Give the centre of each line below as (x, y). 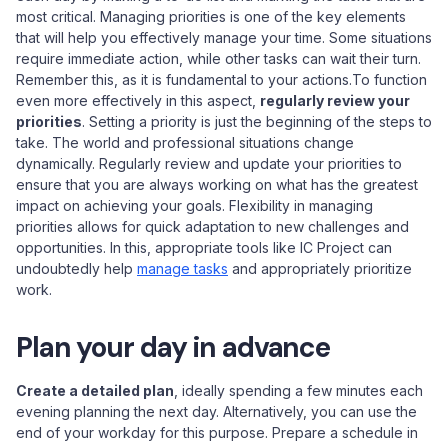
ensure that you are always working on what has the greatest (217, 184)
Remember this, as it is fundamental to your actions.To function (221, 79)
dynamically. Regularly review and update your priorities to (209, 163)
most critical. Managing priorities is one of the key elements (211, 16)
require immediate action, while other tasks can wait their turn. (218, 58)
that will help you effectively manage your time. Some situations (224, 37)
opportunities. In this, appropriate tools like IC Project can (204, 247)
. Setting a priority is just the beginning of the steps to (257, 121)
